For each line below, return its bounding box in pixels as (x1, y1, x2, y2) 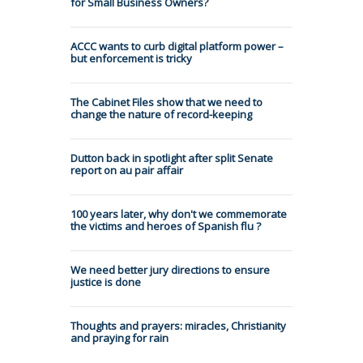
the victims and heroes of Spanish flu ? (70, 218, 261, 233)
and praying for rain (70, 330, 169, 345)
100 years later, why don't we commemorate (70, 206, 287, 221)
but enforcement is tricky (70, 50, 192, 66)
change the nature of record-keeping (70, 106, 252, 122)
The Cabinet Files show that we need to (70, 94, 263, 109)
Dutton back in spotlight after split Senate (70, 150, 273, 165)
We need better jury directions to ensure (70, 262, 270, 277)
